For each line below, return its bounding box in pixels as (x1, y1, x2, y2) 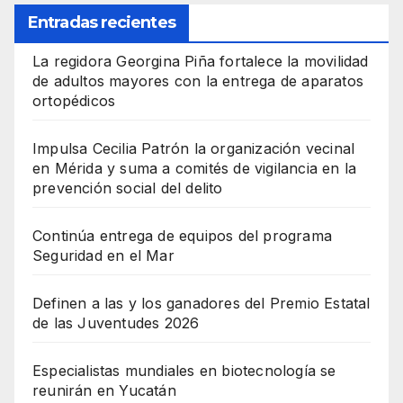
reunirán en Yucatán (32, 381, 176, 399)
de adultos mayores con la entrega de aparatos (32, 71, 364, 90)
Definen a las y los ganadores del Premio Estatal (32, 293, 371, 312)
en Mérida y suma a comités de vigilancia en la (32, 158, 357, 177)
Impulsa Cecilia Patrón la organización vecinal (32, 139, 355, 157)
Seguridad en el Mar (32, 246, 175, 264)
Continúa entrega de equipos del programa (32, 226, 333, 245)
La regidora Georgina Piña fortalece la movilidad (32, 51, 369, 70)
